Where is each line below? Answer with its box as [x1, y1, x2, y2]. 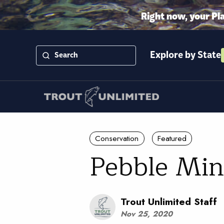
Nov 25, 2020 [120, 208, 172, 220]
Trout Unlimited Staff [120, 194, 217, 208]
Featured [157, 132, 186, 144]
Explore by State [150, 47, 221, 63]
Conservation [95, 132, 139, 144]
